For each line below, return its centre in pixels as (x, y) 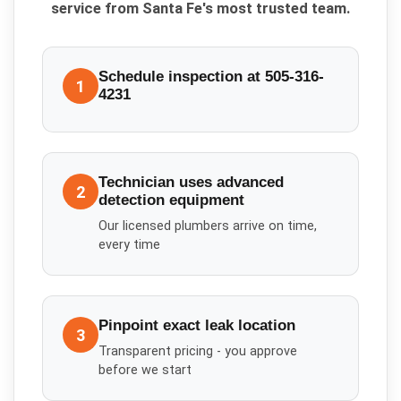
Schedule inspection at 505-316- (212, 77)
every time (130, 244)
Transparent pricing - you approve (198, 351)
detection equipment (172, 200)
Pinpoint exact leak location (197, 326)
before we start (145, 370)
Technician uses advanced (192, 183)
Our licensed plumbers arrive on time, (208, 226)
